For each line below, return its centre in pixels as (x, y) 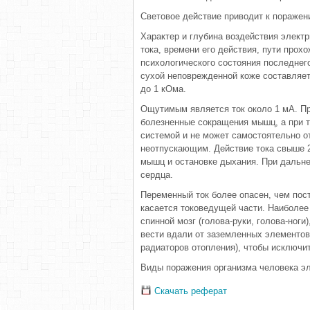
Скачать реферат (189, 291)
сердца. (157, 175)
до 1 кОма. (163, 89)
